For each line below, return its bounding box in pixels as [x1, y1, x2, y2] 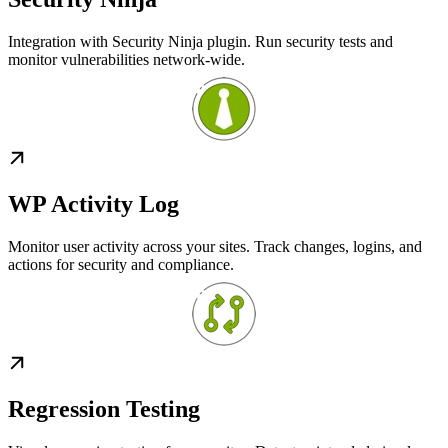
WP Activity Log [8, 191, 179, 218]
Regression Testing [8, 396, 200, 423]
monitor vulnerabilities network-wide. [8, 51, 245, 69]
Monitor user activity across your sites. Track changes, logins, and [8, 238, 422, 256]
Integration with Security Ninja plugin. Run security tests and [8, 33, 393, 51]
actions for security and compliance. [8, 256, 234, 274]
